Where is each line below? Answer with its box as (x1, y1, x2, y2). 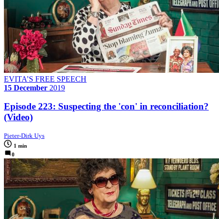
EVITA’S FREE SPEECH (4, 74, 87, 83)
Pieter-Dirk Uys (4, 132, 44, 140)
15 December (4, 83, 47, 92)
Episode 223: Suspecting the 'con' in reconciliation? (4, 101, 209, 112)
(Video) (4, 112, 33, 123)
